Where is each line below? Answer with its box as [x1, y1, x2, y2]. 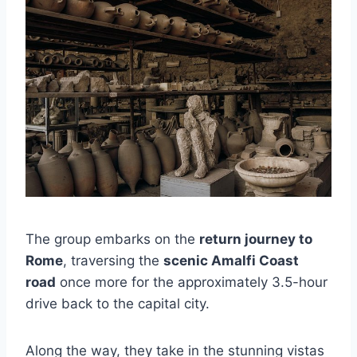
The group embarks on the [25, 231, 199, 247]
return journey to [199, 231, 312, 247]
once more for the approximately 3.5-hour [56, 274, 328, 290]
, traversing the [63, 253, 163, 269]
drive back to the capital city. [25, 296, 210, 312]
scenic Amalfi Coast [163, 253, 299, 269]
